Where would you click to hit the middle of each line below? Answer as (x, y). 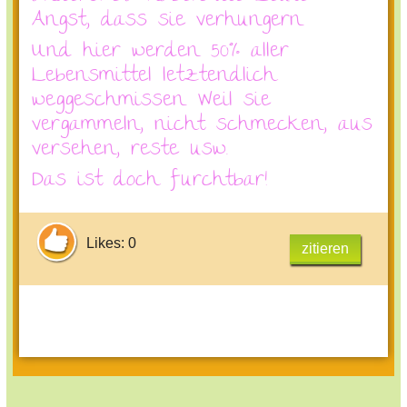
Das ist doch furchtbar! (149, 182)
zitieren (325, 249)
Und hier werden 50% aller (160, 53)
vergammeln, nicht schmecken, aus (202, 127)
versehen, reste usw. (130, 151)
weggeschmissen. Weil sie (151, 102)
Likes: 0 (111, 243)
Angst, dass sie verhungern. (168, 22)
